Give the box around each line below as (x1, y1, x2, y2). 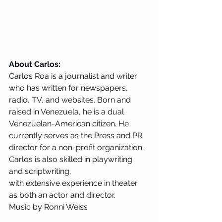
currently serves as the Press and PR (9, 131, 144, 140)
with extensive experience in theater (9, 178, 140, 188)
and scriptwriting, (9, 166, 73, 176)
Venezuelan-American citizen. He (9, 119, 131, 128)
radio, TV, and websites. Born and (9, 95, 133, 105)
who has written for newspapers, (9, 83, 130, 93)
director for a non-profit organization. (9, 143, 146, 152)
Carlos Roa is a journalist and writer (9, 71, 139, 81)
